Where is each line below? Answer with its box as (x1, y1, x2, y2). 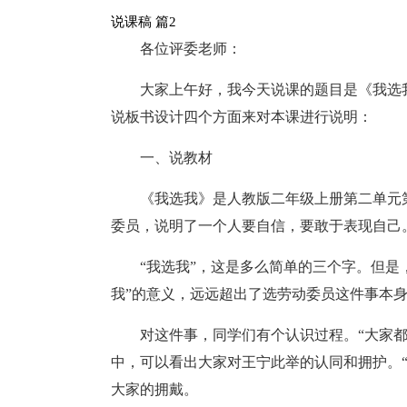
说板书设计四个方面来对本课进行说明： (111, 109, 372, 124)
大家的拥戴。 (111, 382, 198, 397)
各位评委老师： (140, 41, 242, 56)
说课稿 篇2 (111, 15, 176, 29)
